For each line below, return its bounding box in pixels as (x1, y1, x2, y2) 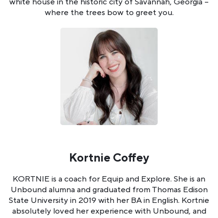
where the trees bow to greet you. (44, 7, 174, 18)
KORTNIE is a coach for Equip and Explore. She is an (13, 174, 205, 185)
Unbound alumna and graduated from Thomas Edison (10, 184, 208, 196)
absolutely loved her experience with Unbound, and (12, 206, 206, 217)
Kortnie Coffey (69, 150, 149, 166)
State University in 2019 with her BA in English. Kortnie (9, 195, 209, 206)
